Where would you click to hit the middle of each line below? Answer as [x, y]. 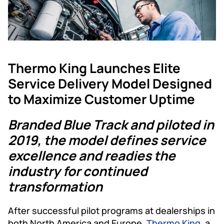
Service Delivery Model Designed [110, 83]
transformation [56, 186]
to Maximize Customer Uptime [103, 99]
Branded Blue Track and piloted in [111, 124]
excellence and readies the [92, 155]
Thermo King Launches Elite [94, 68]
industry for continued [78, 171]
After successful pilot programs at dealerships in [111, 210]
